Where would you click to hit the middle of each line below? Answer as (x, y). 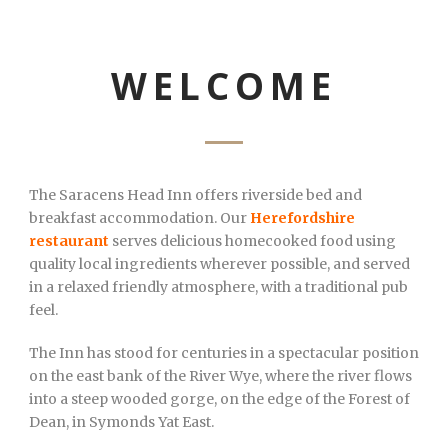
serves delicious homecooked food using (252, 240)
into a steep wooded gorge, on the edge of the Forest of (219, 398)
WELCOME (224, 85)
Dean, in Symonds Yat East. (121, 421)
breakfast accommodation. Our (139, 217)
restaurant (69, 240)
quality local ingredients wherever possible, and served (219, 263)
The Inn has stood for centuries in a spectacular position (224, 352)
